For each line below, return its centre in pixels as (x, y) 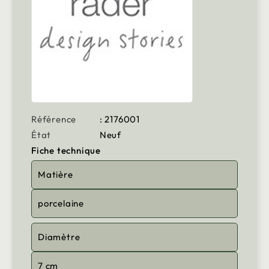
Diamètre (59, 237)
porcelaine (61, 204)
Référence (54, 119)
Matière (56, 175)
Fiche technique (66, 151)
